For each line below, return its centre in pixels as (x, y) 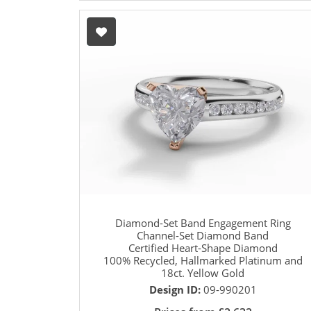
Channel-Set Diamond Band (203, 236)
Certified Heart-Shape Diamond (203, 248)
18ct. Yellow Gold (203, 273)
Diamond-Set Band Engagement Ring (203, 223)
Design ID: (176, 290)
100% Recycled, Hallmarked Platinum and (203, 261)
